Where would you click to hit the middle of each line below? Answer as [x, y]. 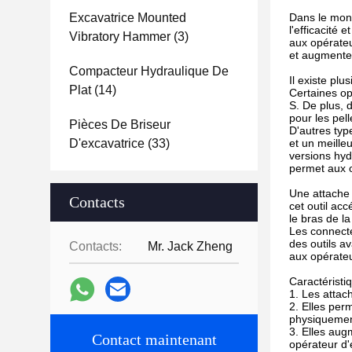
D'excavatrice [107, 143]
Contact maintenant [154, 339]
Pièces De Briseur [120, 125]
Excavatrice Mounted [128, 18]
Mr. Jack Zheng [190, 246]
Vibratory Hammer [120, 37]
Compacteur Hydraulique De [149, 71]
